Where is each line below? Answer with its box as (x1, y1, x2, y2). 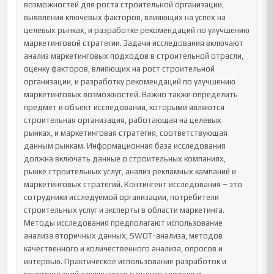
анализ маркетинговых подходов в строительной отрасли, (24, 51, 244, 61)
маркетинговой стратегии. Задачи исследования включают (24, 39, 244, 48)
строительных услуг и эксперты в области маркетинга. (24, 206, 225, 215)
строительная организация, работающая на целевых (24, 116, 222, 125)
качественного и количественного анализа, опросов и (24, 244, 223, 253)
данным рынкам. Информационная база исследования (24, 141, 226, 150)
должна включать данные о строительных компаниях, (24, 154, 226, 163)
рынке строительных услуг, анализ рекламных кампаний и (24, 167, 237, 176)
